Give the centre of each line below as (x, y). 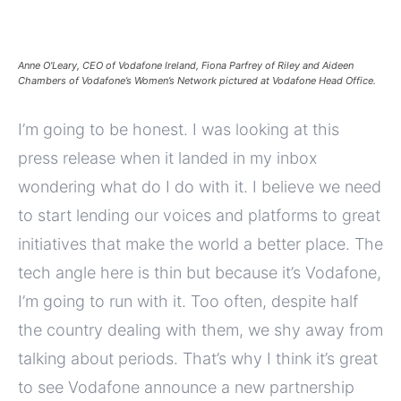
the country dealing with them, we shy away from (200, 330)
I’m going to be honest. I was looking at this (179, 130)
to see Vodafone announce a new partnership (186, 388)
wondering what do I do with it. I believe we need (200, 187)
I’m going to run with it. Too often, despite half (188, 302)
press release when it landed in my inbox (167, 158)
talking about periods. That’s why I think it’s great (198, 359)
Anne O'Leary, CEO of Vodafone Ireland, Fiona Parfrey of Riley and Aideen (186, 66)
